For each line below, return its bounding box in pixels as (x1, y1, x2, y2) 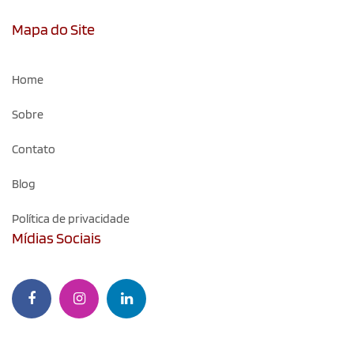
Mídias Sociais (12, 228, 101, 248)
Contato (12, 141, 55, 157)
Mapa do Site (12, 20, 95, 40)
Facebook (11, 319, 62, 335)
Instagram (58, 319, 114, 335)
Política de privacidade (12, 211, 130, 227)
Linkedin (106, 319, 151, 335)
